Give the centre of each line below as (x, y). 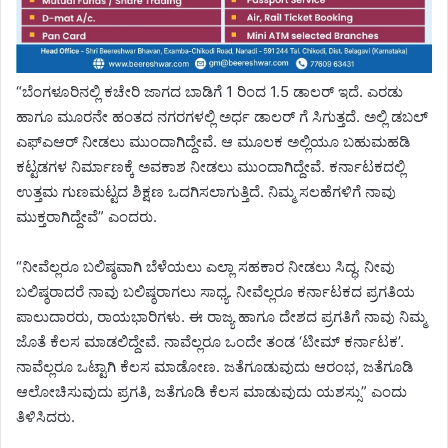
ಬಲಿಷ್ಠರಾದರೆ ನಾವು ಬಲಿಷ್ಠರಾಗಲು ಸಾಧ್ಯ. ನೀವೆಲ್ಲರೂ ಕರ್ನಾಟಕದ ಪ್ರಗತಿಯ (215, 292)
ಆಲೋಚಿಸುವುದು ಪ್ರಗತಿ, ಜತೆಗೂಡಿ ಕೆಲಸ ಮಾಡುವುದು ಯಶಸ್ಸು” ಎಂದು (211, 392)
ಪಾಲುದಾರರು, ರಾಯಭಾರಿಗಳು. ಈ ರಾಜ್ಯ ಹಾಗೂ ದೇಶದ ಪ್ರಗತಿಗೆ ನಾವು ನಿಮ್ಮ (221, 317)
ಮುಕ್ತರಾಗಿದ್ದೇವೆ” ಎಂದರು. (86, 217)
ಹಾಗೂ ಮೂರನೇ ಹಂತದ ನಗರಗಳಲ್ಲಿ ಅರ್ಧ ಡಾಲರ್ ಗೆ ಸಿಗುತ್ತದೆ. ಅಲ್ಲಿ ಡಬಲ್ (222, 117)
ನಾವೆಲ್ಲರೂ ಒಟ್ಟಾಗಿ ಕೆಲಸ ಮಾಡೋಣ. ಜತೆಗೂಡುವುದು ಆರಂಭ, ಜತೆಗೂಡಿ (214, 367)
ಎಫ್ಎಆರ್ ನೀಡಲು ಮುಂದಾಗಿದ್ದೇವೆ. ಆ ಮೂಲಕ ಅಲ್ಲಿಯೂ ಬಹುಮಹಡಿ (213, 142)
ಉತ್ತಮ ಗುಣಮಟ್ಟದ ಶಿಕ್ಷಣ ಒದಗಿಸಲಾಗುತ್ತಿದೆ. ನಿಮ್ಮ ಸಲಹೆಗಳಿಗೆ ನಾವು (206, 192)
